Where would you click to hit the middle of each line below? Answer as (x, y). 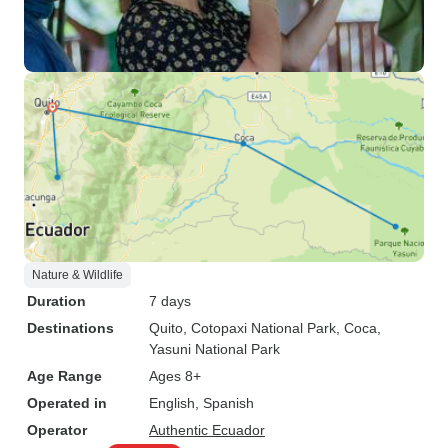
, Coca (356, 328)
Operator (57, 430)
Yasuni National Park (214, 349)
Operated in (67, 403)
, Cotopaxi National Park (259, 328)
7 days (170, 301)
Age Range (64, 376)
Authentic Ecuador (207, 430)
